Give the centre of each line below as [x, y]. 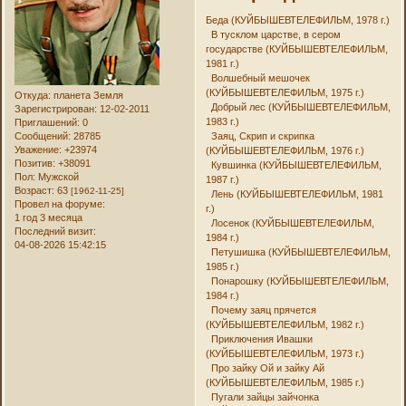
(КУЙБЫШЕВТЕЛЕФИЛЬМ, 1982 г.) [285, 325]
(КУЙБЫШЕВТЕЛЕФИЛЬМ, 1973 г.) [285, 354]
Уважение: [39, 149]
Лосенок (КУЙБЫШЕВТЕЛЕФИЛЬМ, [290, 223]
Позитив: [35, 163]
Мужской [58, 176]
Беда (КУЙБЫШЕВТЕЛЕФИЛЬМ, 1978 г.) [297, 20]
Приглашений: [48, 122]
